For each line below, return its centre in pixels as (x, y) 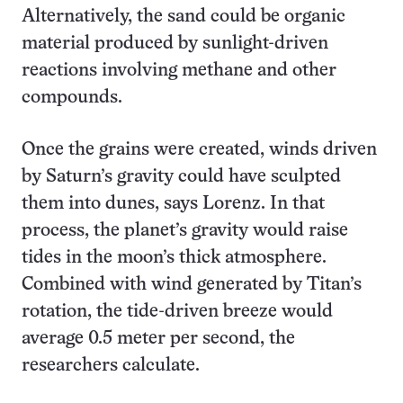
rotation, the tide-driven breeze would (177, 312)
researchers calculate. (111, 366)
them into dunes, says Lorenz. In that (173, 204)
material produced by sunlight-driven (175, 44)
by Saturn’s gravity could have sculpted (181, 177)
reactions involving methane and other (179, 71)
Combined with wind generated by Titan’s (192, 285)
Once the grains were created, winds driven (199, 150)
